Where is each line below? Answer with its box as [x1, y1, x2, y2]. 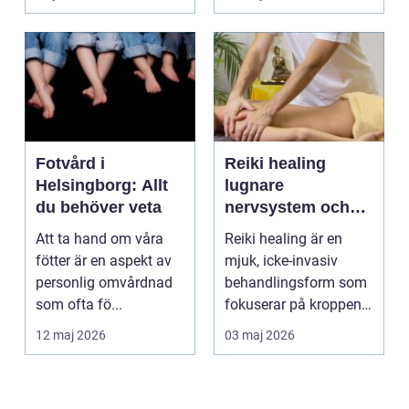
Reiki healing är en [225, 230, 342, 248]
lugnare [225, 176, 284, 195]
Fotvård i [36, 154, 105, 173]
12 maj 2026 [36, 328, 106, 343]
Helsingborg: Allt [36, 176, 168, 195]
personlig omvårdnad [36, 274, 173, 292]
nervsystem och [225, 198, 350, 217]
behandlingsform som [225, 274, 367, 292]
